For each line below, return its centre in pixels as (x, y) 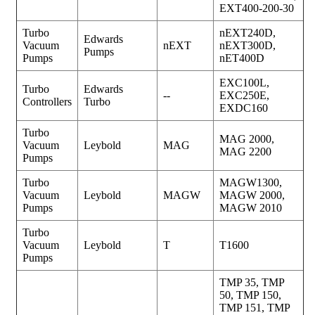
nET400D (242, 58)
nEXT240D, (247, 32)
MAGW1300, (251, 182)
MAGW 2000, (252, 195)
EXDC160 (244, 108)
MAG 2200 (245, 151)
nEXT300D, (247, 45)
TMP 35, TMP (252, 282)
